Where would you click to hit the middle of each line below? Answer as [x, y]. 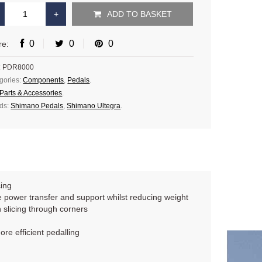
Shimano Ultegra [94, 106]
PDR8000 [18, 67]
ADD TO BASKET [139, 14]
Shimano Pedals [37, 106]
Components [44, 80]
